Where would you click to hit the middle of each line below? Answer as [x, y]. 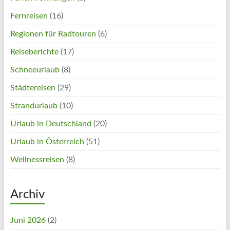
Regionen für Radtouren [53, 34]
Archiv [27, 194]
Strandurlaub [34, 106]
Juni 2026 [28, 220]
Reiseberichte [34, 52]
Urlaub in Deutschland [51, 123]
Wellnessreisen [37, 159]
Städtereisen [33, 88]
